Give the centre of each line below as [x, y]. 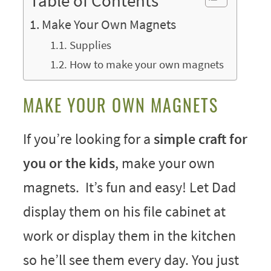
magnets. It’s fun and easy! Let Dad [129, 187]
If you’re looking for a [88, 139]
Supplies [90, 44]
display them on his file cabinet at [124, 211]
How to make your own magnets [146, 64]
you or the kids [69, 163]
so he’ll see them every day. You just [131, 260]
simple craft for [200, 139]
